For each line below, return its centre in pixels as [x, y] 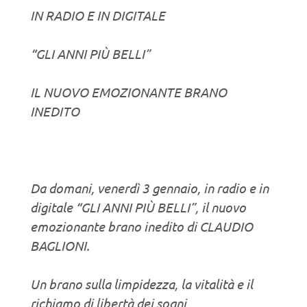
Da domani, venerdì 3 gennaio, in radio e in [149, 187]
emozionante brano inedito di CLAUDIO [142, 226]
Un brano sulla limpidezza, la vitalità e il [142, 283]
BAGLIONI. [60, 245]
